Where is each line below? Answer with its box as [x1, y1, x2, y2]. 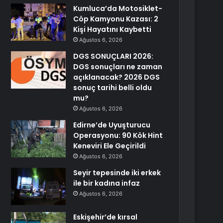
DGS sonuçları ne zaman [73, 62, 163, 72]
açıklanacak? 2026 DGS [73, 72, 160, 82]
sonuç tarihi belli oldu [73, 83, 152, 93]
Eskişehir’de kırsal [73, 212, 138, 222]
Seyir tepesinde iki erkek [73, 168, 161, 178]
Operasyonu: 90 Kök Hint [73, 130, 163, 140]
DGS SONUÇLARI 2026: [73, 51, 154, 61]
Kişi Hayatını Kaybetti [73, 24, 152, 34]
